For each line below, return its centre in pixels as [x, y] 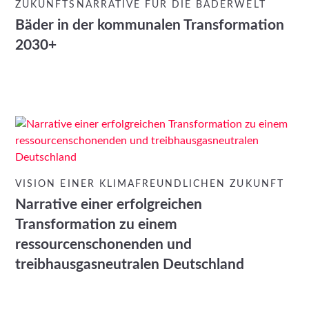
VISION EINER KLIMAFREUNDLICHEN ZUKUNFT [150, 185]
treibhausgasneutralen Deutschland [130, 265]
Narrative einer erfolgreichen [109, 205]
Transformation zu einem [97, 225]
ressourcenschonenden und [104, 245]
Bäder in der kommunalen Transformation [150, 26]
